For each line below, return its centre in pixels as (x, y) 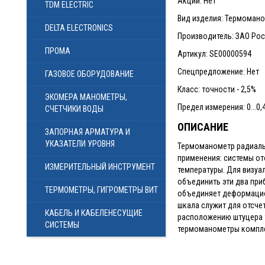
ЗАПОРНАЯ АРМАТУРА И (88, 132)
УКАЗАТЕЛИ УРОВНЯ (80, 144)
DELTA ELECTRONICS (79, 28)
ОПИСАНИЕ (203, 127)
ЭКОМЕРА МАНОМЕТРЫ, (86, 97)
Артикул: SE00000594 (214, 54)
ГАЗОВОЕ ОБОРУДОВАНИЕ (89, 74)
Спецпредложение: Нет (218, 72)
